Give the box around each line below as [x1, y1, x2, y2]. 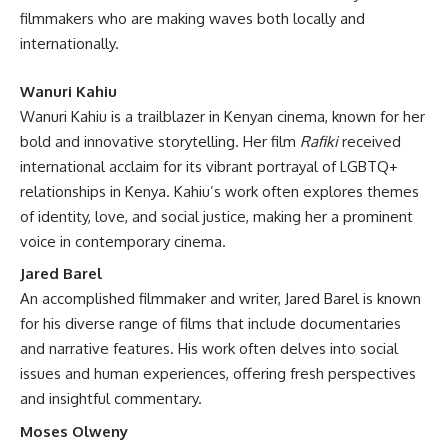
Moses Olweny [20, 421, 128, 441]
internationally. [20, 34, 119, 53]
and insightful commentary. [20, 389, 202, 408]
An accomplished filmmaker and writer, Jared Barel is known [20, 289, 421, 308]
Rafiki [300, 131, 338, 151]
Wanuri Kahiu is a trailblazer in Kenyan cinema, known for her [20, 106, 425, 126]
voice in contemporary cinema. [20, 231, 226, 251]
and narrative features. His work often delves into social [20, 339, 398, 358]
